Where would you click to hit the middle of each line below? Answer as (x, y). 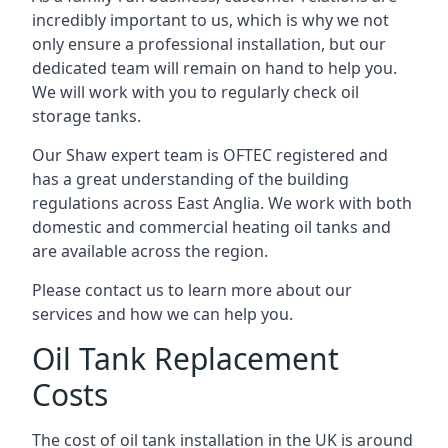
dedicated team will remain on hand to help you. (214, 68)
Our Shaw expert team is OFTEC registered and (210, 155)
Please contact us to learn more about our (192, 290)
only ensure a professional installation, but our (209, 44)
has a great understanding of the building (190, 179)
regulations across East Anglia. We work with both (222, 203)
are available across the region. (150, 251)
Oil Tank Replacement (185, 358)
